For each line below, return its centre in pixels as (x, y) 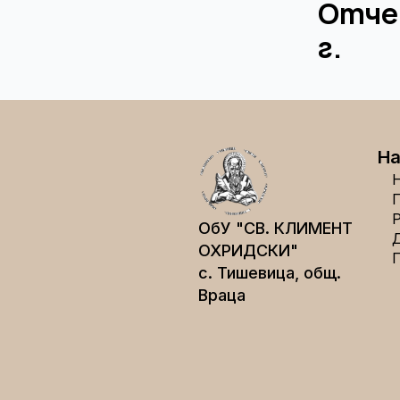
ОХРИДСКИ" (248, 250)
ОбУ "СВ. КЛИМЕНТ (275, 228)
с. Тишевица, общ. (269, 272)
